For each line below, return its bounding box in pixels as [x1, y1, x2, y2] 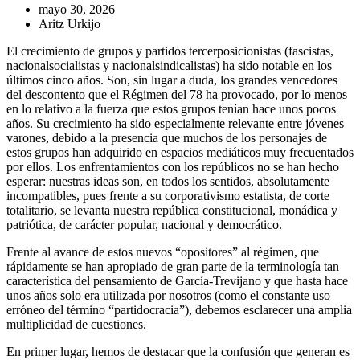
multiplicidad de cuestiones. [6, 317, 146, 331]
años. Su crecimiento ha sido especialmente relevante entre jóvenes [6, 116, 344, 130]
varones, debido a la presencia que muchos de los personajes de [6, 130, 327, 145]
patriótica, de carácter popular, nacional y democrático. [6, 217, 282, 231]
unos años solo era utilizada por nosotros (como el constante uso [6, 288, 330, 302]
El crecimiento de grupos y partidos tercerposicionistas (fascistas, [6, 43, 333, 58]
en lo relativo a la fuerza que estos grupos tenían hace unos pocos [6, 101, 336, 116]
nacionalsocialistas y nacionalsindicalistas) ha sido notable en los [6, 58, 332, 72]
